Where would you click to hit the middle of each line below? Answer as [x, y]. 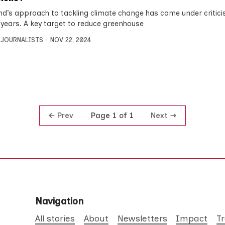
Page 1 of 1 [112, 116]
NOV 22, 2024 [71, 40]
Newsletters [142, 218]
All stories [55, 218]
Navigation [60, 201]
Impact [192, 218]
